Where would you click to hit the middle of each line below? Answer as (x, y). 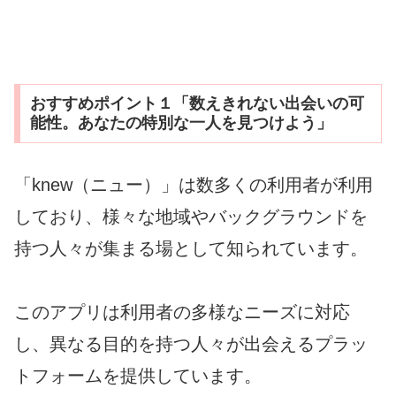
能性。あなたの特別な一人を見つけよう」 (181, 123)
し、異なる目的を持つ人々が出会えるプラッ (191, 344)
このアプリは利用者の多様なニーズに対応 (182, 312)
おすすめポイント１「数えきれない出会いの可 (197, 104)
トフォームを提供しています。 (138, 376)
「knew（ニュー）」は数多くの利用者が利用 (194, 185)
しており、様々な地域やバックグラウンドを (191, 217)
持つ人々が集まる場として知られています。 (191, 249)
